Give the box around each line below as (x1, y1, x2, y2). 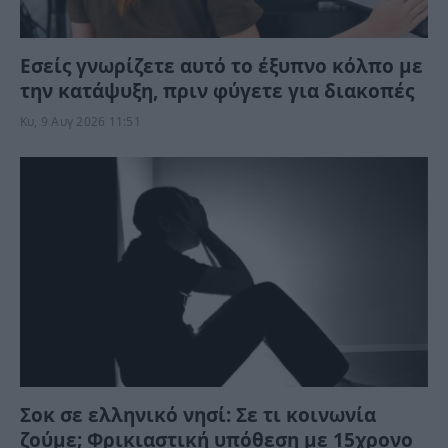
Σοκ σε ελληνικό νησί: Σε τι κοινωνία (20, 401, 376, 428)
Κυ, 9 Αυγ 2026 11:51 (20, 113, 141, 131)
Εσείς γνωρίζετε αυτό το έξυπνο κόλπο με (20, 53, 423, 80)
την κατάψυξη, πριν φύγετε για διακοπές (20, 78, 414, 105)
